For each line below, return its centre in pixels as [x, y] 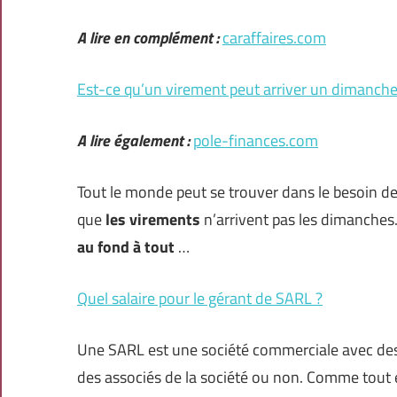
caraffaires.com [274, 38]
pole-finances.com [256, 141]
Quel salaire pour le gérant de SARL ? [200, 299]
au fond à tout [128, 247]
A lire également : [133, 141]
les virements [153, 220]
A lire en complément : [148, 38]
